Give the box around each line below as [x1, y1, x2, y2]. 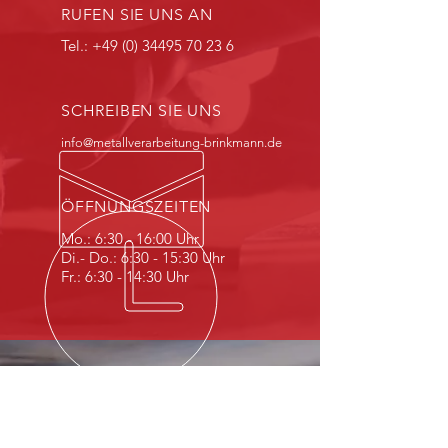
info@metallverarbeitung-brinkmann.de [61, 135, 282, 150]
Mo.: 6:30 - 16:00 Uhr [61, 229, 199, 248]
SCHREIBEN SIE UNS [61, 101, 222, 120]
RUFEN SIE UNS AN [61, 5, 213, 24]
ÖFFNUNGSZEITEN [61, 197, 212, 216]
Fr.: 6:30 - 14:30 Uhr [61, 267, 189, 286]
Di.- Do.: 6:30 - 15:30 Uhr [61, 248, 225, 267]
